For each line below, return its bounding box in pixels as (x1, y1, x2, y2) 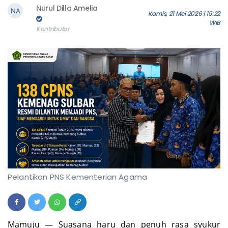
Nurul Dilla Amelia (36, 13, 98, 23)
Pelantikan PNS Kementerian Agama (8, 181, 148, 192)
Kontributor (36, 34, 70, 43)
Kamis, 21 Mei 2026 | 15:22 (148, 19, 220, 28)
